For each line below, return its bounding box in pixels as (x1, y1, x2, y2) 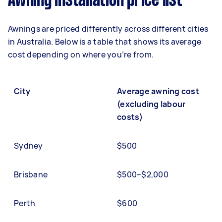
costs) (117, 111, 143, 122)
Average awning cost (117, 86, 199, 97)
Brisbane (14, 169, 48, 180)
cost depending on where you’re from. (8, 49, 156, 60)
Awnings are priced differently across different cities (8, 23, 209, 34)
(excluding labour (117, 99, 186, 110)
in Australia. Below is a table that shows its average (8, 36, 202, 47)
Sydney (14, 140, 43, 151)
